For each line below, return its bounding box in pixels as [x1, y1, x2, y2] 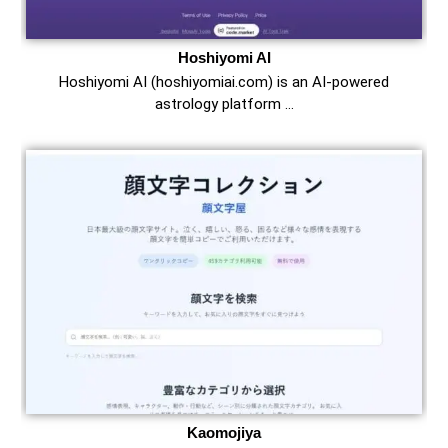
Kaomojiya [187, 424, 261, 442]
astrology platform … [154, 95, 294, 114]
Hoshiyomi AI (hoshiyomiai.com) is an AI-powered [59, 73, 389, 92]
